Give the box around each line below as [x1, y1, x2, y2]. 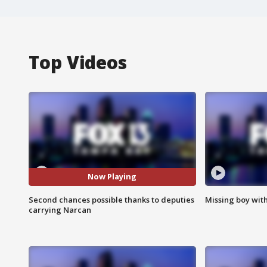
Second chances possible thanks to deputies [29, 194, 194, 205]
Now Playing [88, 171, 137, 182]
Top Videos [29, 49, 127, 74]
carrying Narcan [29, 204, 91, 215]
